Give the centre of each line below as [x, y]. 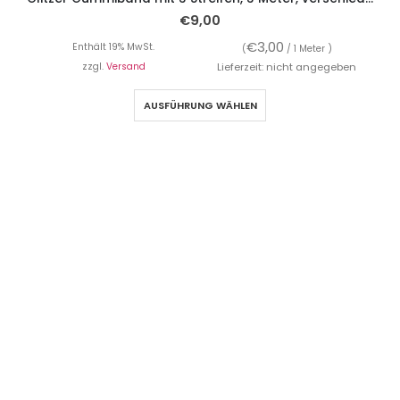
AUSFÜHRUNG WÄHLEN [200, 106]
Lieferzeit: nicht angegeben [287, 67]
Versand [125, 67]
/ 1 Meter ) [308, 49]
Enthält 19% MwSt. [113, 47]
